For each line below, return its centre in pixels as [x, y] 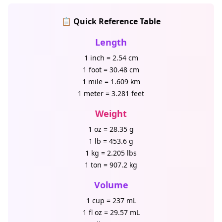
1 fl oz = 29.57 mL [111, 212]
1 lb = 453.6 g [111, 141]
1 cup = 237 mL [111, 200]
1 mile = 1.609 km [111, 82]
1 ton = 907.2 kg [111, 165]
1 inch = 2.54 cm [111, 58]
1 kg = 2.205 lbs [111, 153]
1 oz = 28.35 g [111, 129]
